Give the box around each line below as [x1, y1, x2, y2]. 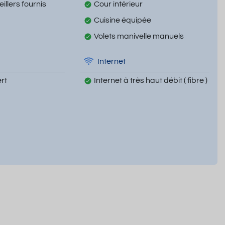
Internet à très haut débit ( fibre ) [93, 76, 207, 85]
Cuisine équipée [93, 16, 151, 25]
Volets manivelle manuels [93, 32, 184, 41]
